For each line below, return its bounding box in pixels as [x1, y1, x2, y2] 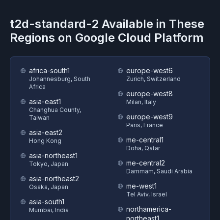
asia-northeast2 [29, 174, 79, 183]
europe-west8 [126, 89, 173, 98]
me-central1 [126, 136, 164, 144]
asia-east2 [29, 128, 62, 137]
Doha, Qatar [126, 144, 160, 152]
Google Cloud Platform [75, 30, 204, 45]
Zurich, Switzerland [126, 75, 181, 82]
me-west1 [126, 182, 157, 190]
